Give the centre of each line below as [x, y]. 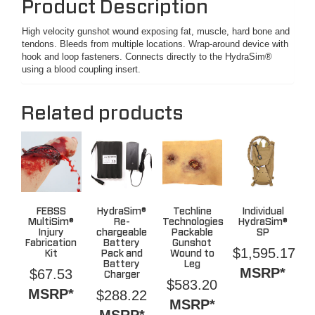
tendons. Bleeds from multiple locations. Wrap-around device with [155, 44]
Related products [102, 114]
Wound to [192, 253]
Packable [192, 232]
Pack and [122, 253]
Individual [263, 211]
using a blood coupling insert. [81, 69]
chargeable [122, 232]
